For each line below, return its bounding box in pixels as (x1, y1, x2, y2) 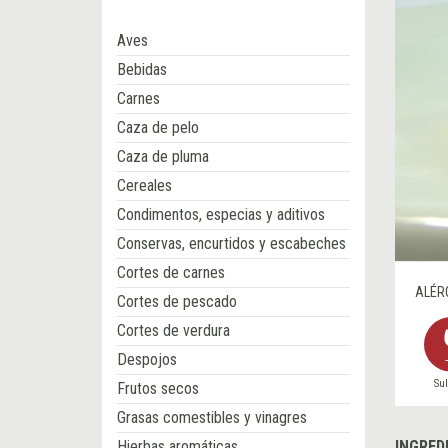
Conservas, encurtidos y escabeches (117, 234, 346, 254)
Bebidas (117, 60, 167, 80)
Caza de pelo (117, 118, 199, 138)
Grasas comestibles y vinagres (117, 408, 307, 428)
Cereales (117, 176, 172, 196)
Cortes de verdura (117, 321, 230, 341)
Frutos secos (117, 379, 199, 399)
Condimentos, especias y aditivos (117, 205, 325, 225)
